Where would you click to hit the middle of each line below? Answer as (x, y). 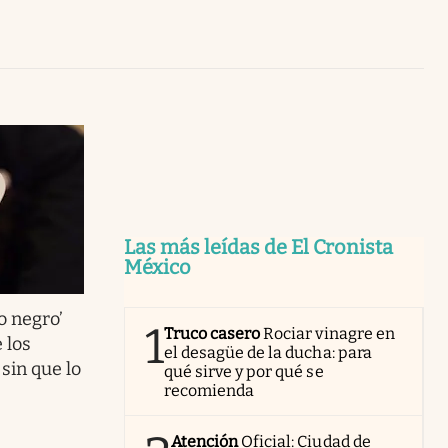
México (157, 266)
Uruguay (374, 12)
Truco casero (212, 333)
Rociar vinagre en (329, 333)
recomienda (209, 390)
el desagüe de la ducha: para (268, 352)
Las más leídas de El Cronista (258, 246)
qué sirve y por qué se (244, 371)
